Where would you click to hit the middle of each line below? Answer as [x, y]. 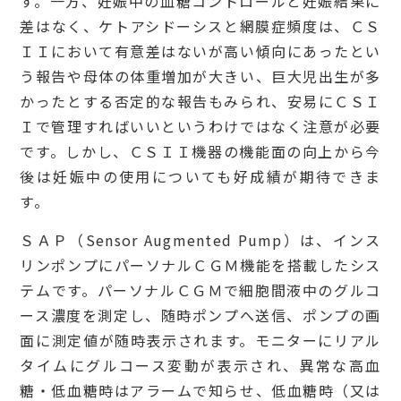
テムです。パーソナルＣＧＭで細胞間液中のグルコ [200, 290]
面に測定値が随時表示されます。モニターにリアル [200, 340]
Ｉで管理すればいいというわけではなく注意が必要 [200, 126]
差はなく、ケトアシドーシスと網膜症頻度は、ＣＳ [200, 26]
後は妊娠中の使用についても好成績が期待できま [200, 176]
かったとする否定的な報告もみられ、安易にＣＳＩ [200, 101]
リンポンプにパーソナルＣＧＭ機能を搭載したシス [200, 264]
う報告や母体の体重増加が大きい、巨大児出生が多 [200, 76]
